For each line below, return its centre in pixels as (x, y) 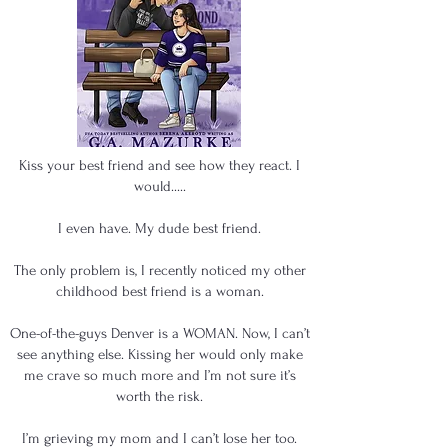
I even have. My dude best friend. (159, 228)
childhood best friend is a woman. (159, 291)
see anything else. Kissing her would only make (159, 354)
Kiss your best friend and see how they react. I (159, 165)
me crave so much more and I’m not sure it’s (159, 375)
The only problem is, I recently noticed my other (159, 270)
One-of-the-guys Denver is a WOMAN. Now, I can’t (159, 333)
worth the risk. (159, 396)
